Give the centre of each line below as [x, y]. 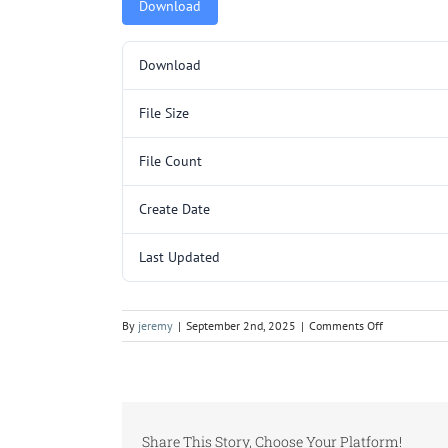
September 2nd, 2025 [241, 325]
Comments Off [346, 325]
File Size [164, 112]
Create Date [174, 208]
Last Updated [179, 256]
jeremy [155, 325]
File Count [170, 160]
